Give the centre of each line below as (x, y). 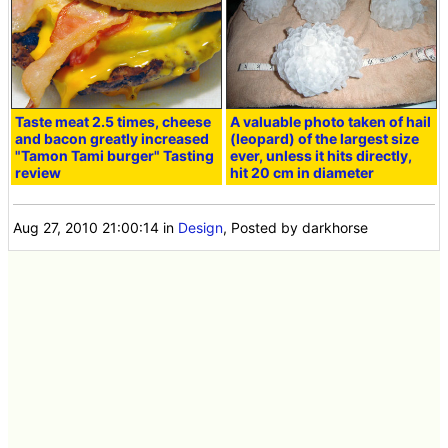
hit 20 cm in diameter (302, 172)
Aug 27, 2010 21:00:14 (86, 227)
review (38, 172)
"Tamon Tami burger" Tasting (115, 155)
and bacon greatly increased (112, 138)
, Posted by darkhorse (296, 227)
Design (201, 227)
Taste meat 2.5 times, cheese (113, 121)
